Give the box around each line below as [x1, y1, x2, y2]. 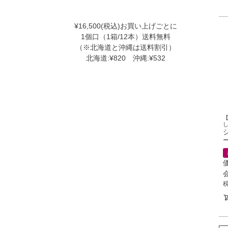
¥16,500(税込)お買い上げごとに [74, 22, 177, 31]
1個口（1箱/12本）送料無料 [81, 33, 170, 41]
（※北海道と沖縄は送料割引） [76, 43, 176, 52]
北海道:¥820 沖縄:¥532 [86, 54, 165, 63]
